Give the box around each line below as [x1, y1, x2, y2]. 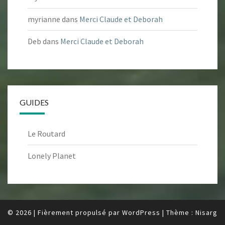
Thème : [166, 208, 195, 217]
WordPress [122, 208, 160, 217]
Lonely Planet [28, 151, 76, 161]
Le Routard [28, 129, 65, 139]
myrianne [28, 14, 60, 25]
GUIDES [20, 97, 49, 107]
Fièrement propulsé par [38, 208, 122, 217]
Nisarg [195, 208, 217, 217]
